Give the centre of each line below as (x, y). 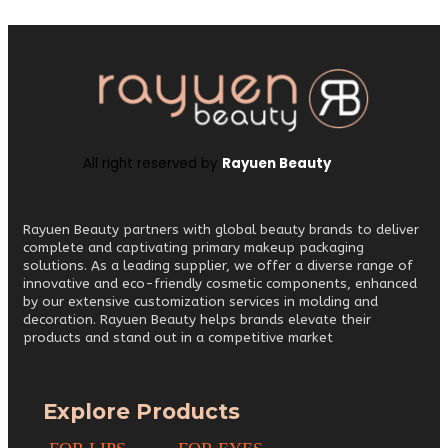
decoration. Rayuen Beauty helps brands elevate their (197, 319)
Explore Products (141, 411)
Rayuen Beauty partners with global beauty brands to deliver (221, 229)
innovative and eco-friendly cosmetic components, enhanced (220, 283)
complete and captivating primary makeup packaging (193, 247)
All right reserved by (152, 163)
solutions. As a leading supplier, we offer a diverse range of (218, 265)
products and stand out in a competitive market (178, 337)
